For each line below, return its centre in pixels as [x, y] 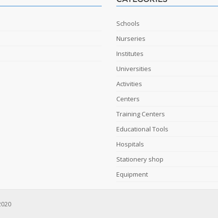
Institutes [130, 54]
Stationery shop [140, 159]
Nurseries [131, 38]
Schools [128, 23]
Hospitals [130, 144]
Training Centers [141, 114]
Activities [129, 84]
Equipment [132, 174]
